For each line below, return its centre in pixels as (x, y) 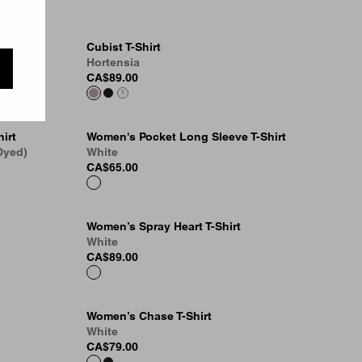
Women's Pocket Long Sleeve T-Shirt (186, 137)
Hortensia (113, 62)
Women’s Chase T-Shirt (149, 316)
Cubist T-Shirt (124, 47)
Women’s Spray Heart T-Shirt (164, 226)
